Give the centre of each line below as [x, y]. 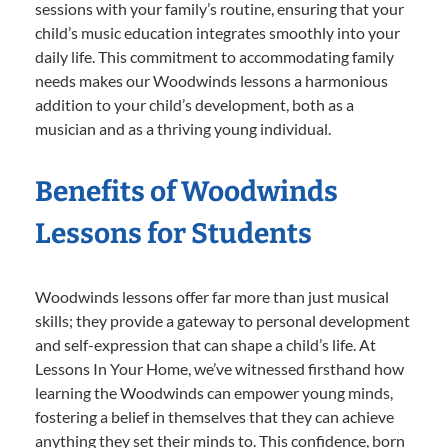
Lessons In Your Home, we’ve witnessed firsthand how [219, 369]
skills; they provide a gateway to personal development [222, 321]
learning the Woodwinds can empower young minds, [214, 393]
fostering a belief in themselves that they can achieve [214, 417]
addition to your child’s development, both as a [194, 105]
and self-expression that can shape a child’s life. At [205, 345]
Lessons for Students [173, 234]
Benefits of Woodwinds [186, 192]
